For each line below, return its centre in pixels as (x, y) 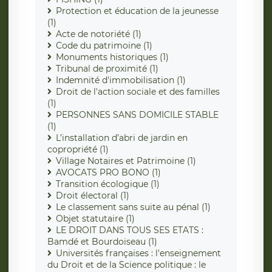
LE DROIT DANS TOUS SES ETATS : (130, 230)
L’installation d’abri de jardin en (122, 138)
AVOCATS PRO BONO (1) (108, 173)
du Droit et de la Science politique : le (127, 265)
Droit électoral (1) (93, 196)
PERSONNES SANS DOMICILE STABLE (137, 115)
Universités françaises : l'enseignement (138, 253)
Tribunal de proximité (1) (107, 69)
